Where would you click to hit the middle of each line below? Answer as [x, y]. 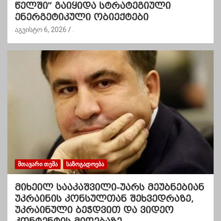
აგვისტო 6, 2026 [41, 29]
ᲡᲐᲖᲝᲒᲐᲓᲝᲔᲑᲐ [85, 164]
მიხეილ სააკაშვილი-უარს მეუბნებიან [110, 187]
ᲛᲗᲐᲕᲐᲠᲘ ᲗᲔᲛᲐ [38, 164]
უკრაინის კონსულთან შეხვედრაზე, [104, 198]
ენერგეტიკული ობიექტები [82, 17]
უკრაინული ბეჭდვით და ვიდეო [94, 210]
